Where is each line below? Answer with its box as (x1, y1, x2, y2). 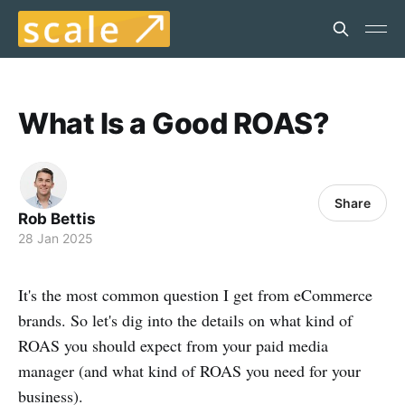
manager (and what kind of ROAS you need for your (18, 360, 361, 381)
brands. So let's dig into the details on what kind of (18, 309, 353, 331)
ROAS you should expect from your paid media (18, 334, 328, 356)
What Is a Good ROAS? (18, 106, 330, 141)
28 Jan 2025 (18, 231, 93, 246)
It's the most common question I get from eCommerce (18, 284, 372, 306)
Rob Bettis (18, 210, 96, 228)
